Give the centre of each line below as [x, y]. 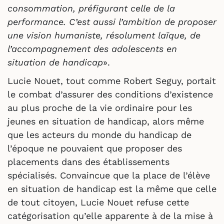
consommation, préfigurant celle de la [91, 8]
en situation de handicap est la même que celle [112, 188]
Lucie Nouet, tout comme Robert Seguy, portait [112, 80]
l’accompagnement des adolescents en [92, 48]
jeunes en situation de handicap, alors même [106, 121]
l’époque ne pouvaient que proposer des [95, 148]
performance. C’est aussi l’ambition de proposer [112, 21]
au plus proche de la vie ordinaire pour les [100, 107]
